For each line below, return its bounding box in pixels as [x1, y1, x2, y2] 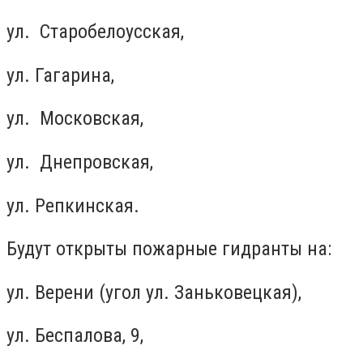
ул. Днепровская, [6, 150, 153, 173]
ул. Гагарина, [6, 63, 114, 87]
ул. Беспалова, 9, [6, 324, 143, 348]
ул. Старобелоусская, [6, 20, 184, 44]
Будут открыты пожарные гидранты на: [6, 237, 331, 261]
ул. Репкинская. [6, 194, 139, 217]
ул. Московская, [6, 107, 143, 130]
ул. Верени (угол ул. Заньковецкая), [6, 280, 301, 304]
